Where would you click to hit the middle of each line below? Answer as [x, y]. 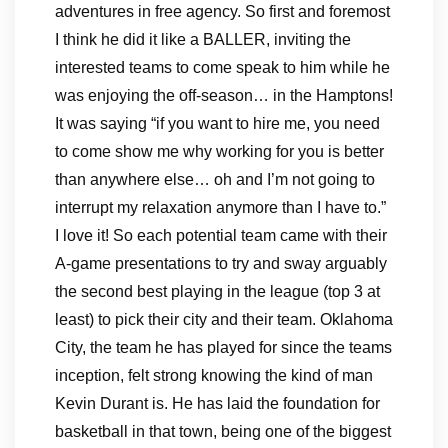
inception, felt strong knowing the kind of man [214, 375]
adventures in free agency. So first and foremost [222, 11]
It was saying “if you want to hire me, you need [217, 123]
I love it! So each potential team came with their [221, 235]
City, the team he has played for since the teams [223, 347]
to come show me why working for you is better [219, 151]
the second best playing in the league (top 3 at [217, 291]
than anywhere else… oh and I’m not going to [215, 179]
